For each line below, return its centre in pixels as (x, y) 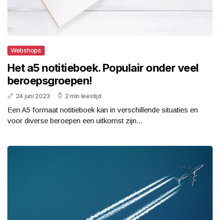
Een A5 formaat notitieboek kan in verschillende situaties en (103, 110)
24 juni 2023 (33, 96)
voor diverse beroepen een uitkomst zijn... (75, 120)
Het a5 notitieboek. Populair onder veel (103, 68)
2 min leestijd (83, 96)
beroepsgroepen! (50, 80)
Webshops (26, 50)
